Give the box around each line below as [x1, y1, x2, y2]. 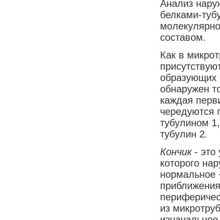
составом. [160, 31, 206, 43]
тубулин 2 [160, 128, 205, 139]
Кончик [160, 146, 194, 157]
